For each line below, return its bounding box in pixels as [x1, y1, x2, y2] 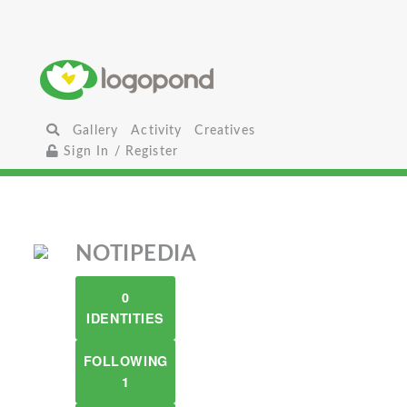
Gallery [73, 124, 119, 137]
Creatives [194, 124, 255, 137]
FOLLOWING [83, 352, 168, 370]
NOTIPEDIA [75, 243, 197, 265]
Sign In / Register [59, 144, 179, 158]
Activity [131, 124, 183, 137]
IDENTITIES [86, 309, 164, 327]
